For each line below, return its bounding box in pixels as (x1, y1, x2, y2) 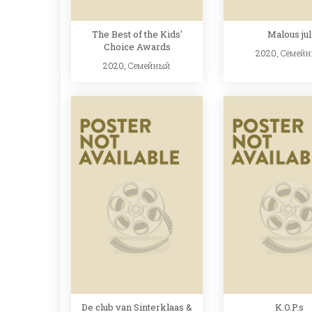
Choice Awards (103, 40, 171, 53)
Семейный (128, 59, 171, 71)
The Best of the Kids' (91, 27, 182, 40)
